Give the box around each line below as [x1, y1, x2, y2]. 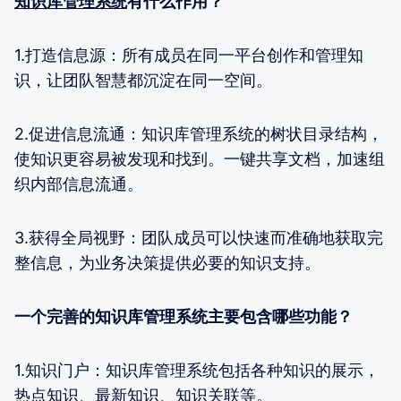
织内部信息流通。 [14, 174, 143, 193]
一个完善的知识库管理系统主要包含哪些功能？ [14, 306, 353, 326]
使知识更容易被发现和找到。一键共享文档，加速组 [14, 149, 385, 168]
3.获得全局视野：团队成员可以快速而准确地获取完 [14, 227, 383, 247]
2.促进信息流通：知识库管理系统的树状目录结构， [14, 124, 383, 143]
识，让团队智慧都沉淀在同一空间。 [14, 70, 272, 90]
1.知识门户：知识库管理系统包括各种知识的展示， [14, 360, 380, 380]
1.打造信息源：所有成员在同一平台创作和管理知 [14, 45, 363, 64]
